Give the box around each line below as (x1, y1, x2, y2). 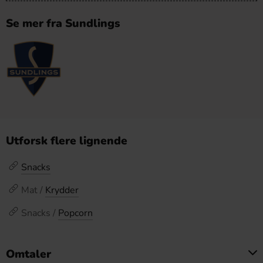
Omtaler (6, 247, 51, 262)
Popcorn (58, 207, 93, 220)
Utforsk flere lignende (6, 133, 127, 149)
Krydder (45, 184, 79, 197)
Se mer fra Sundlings (6, 16, 120, 31)
